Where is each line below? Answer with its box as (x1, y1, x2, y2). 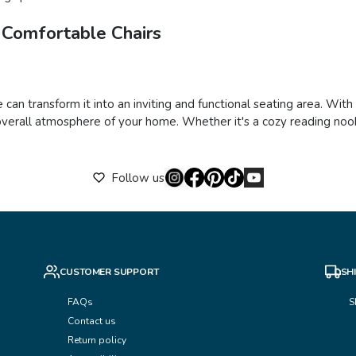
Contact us (68, 315, 119, 328)
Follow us (110, 169, 164, 186)
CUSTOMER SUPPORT (60, 265, 159, 279)
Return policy (68, 334, 127, 347)
